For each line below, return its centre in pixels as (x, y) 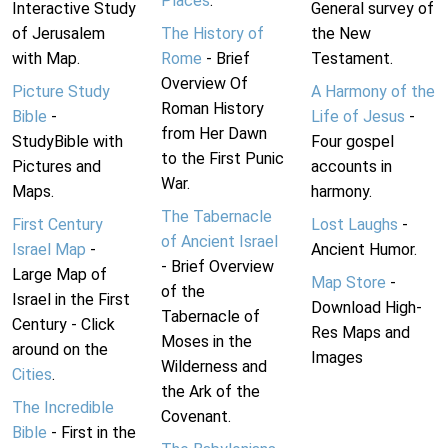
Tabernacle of (211, 317)
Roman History (213, 109)
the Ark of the (211, 392)
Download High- (366, 308)
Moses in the (207, 342)
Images (336, 358)
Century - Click (63, 325)
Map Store (348, 283)
